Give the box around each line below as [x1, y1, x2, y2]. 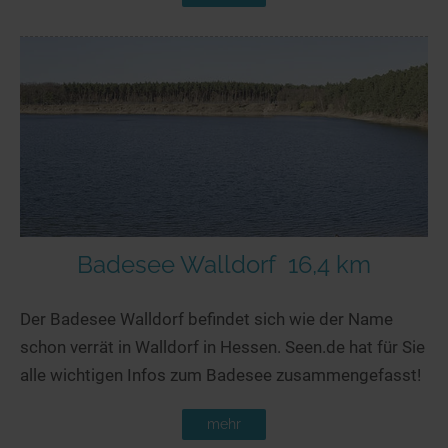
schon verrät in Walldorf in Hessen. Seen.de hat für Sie [20, 336, 425, 357]
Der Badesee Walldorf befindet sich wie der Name [20, 308, 393, 329]
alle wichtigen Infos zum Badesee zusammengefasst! [20, 364, 421, 385]
